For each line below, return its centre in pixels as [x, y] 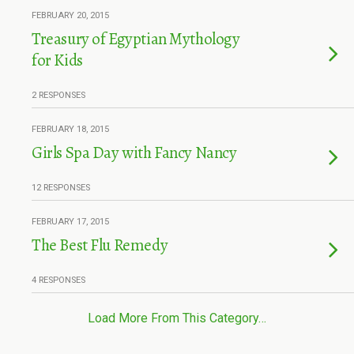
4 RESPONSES [58, 280]
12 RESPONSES [61, 188]
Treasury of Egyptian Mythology [136, 39]
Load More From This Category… [177, 318]
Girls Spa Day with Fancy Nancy [134, 153]
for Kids [57, 60]
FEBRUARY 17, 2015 [70, 222]
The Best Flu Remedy [100, 245]
